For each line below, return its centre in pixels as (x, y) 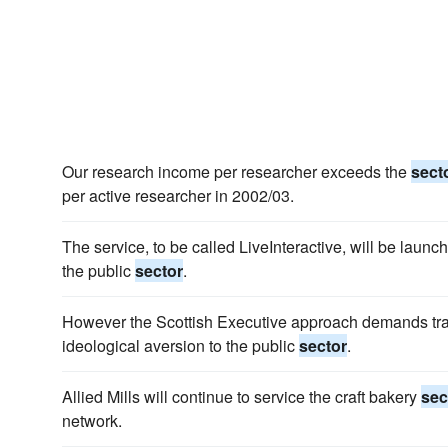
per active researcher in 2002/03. (178, 195)
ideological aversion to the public (180, 345)
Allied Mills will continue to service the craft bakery (241, 396)
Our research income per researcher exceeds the (236, 171)
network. (92, 420)
